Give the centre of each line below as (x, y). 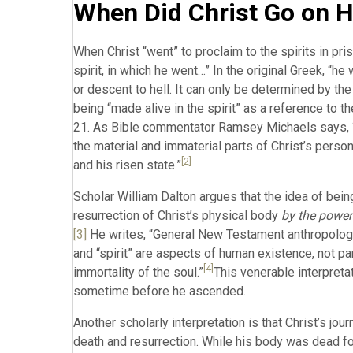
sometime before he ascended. (160, 291)
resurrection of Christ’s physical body (177, 216)
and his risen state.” (127, 165)
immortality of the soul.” (138, 272)
